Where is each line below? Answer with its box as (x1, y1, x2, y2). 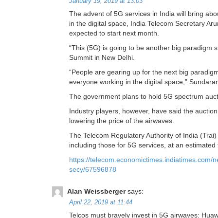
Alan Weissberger (67, 187, 126, 196)
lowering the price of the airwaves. (69, 117, 174, 125)
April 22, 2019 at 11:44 (69, 199, 132, 206)
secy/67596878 (69, 165, 116, 174)
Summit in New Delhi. (69, 54, 135, 62)
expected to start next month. (69, 29, 159, 37)
